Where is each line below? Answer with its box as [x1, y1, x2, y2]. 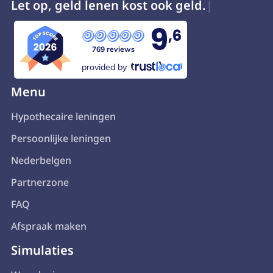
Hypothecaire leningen [10, 109, 116, 123]
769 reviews [91, 44, 135, 54]
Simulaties [10, 241, 74, 258]
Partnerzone [10, 175, 69, 189]
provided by [82, 62, 127, 73]
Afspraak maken [10, 219, 87, 233]
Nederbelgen [10, 153, 71, 167]
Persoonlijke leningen [10, 131, 111, 145]
